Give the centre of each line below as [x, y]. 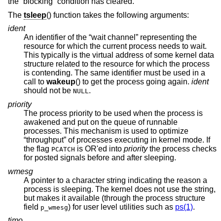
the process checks [182, 149]
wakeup [61, 82]
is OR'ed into [99, 149]
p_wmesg [54, 207]
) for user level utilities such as [129, 207]
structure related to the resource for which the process [80, 64]
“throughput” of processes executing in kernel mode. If [117, 140]
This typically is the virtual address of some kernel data [52, 55]
